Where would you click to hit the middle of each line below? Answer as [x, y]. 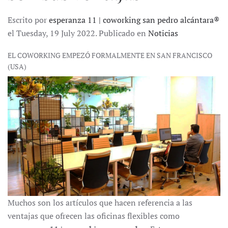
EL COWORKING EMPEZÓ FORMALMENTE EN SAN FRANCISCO [110, 55]
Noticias [163, 33]
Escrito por [28, 20]
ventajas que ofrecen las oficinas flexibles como [94, 216]
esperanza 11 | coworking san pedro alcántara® [134, 20]
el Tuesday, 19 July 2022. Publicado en [78, 33]
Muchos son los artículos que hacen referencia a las [100, 203]
